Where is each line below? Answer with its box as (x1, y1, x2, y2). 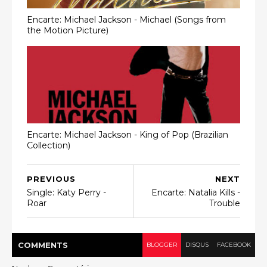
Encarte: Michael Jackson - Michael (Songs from (27, 14, 226, 25)
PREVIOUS (27, 174, 76, 184)
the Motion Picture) (27, 24, 108, 36)
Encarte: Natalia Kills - (151, 187, 240, 198)
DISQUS (185, 241, 209, 249)
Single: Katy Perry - (27, 187, 106, 198)
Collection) (27, 139, 70, 151)
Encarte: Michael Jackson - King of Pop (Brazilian (27, 129, 228, 140)
